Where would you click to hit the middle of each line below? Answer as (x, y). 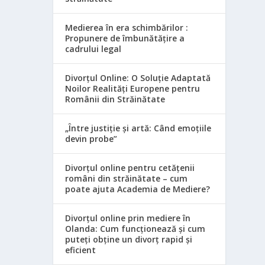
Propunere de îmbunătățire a (125, 38)
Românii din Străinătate (115, 99)
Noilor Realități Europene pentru (133, 88)
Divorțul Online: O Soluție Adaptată (138, 78)
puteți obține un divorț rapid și (129, 239)
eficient (81, 250)
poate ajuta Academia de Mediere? (138, 189)
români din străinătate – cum (127, 178)
